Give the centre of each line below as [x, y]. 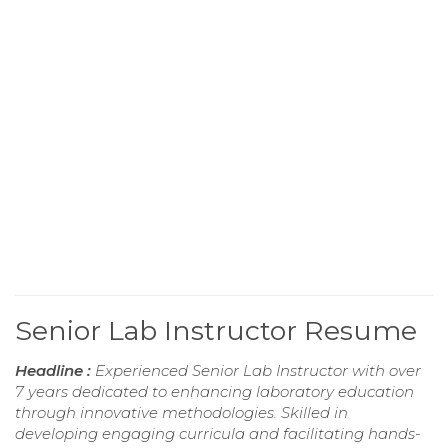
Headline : [55, 370]
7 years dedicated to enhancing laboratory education [214, 391]
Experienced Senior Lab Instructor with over [258, 370]
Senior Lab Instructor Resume [216, 330]
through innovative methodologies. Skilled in [181, 412]
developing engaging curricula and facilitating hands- [218, 433]
